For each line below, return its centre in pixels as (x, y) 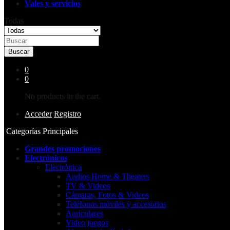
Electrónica (63, 167)
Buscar (19, 51)
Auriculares (84, 213)
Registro (68, 113)
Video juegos (87, 222)
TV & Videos (88, 185)
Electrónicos (46, 158)
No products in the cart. (63, 96)
